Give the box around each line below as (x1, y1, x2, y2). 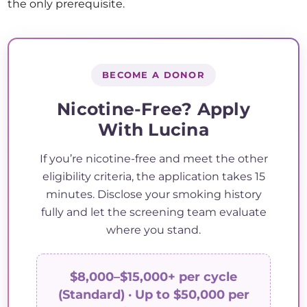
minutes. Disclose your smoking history (45, 187, 262, 201)
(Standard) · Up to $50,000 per (58, 287, 249, 302)
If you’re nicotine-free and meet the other (39, 151, 268, 166)
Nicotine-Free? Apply (57, 99, 250, 120)
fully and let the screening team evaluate (40, 205, 267, 219)
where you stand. (106, 223, 201, 237)
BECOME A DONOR (102, 70, 205, 81)
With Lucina (98, 119, 209, 140)
